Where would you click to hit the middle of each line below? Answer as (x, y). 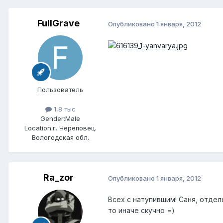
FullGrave (58, 23)
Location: (39, 128)
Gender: (53, 119)
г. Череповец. (74, 128)
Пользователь (60, 90)
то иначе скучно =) (141, 211)
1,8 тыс (63, 109)
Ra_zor (58, 178)
